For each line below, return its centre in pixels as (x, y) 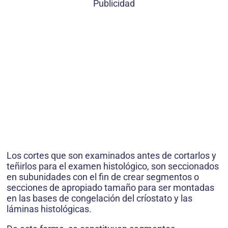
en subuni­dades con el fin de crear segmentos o (103, 177)
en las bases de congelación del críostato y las (99, 198)
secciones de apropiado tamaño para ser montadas (110, 188)
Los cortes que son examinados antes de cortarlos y (111, 155)
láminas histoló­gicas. (49, 209)
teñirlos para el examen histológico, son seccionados (113, 166)
